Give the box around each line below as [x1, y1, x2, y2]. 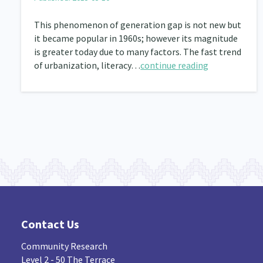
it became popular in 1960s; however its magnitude [34, 32, 238, 44]
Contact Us [21, 216, 79, 231]
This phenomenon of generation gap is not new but [34, 19, 242, 31]
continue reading [140, 59, 209, 71]
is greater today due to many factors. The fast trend [34, 46, 242, 58]
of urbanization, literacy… [34, 59, 141, 71]
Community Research [21, 240, 107, 252]
